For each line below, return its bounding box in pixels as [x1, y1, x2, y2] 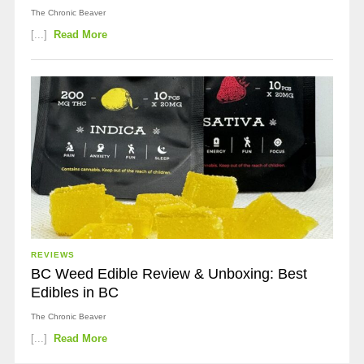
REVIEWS [30, 250, 75, 259]
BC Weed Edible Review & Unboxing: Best [30, 266, 307, 282]
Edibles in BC [30, 284, 119, 301]
